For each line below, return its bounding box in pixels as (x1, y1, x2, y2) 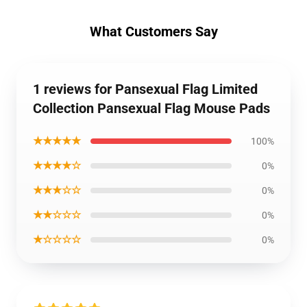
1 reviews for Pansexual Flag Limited (33, 81, 258, 97)
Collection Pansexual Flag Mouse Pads (33, 100, 270, 116)
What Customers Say (89, 23, 218, 40)
